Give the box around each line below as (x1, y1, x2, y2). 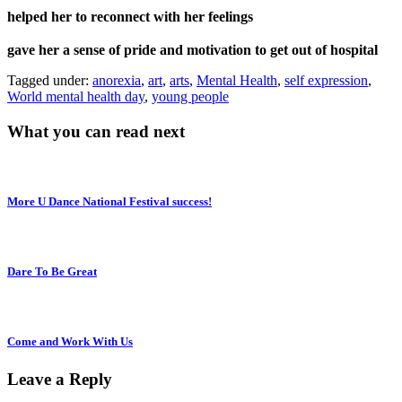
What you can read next (7, 121, 185, 141)
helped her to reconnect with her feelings (7, 9, 253, 25)
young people (152, 89, 229, 105)
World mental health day (7, 89, 144, 105)
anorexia (92, 73, 141, 89)
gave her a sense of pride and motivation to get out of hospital (7, 42, 378, 58)
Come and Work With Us (7, 335, 133, 349)
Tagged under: (7, 73, 89, 89)
